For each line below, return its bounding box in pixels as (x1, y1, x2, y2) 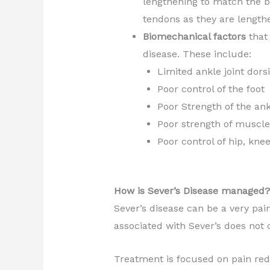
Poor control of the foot (157, 83, 265, 95)
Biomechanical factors (142, 31, 246, 43)
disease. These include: (142, 48, 251, 60)
